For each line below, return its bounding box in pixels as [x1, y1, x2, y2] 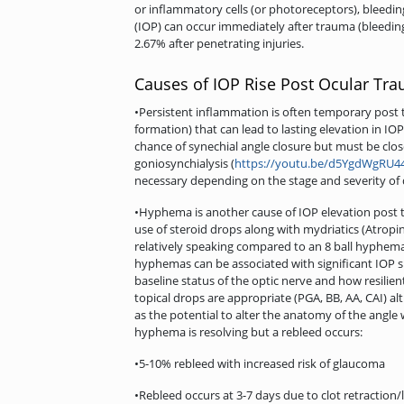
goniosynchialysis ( [134, 154, 234, 171]
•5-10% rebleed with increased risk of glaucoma [134, 354, 385, 372]
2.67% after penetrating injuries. [134, 34, 304, 51]
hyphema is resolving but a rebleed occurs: [134, 323, 363, 340]
